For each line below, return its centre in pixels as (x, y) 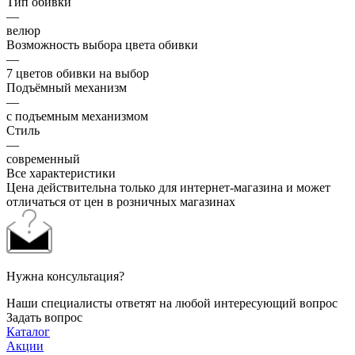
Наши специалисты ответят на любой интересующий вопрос (172, 303)
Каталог (28, 332)
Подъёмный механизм (67, 88)
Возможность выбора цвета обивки (102, 45)
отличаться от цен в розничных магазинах (121, 202)
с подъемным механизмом (77, 116)
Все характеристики (61, 174)
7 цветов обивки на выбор (78, 74)
